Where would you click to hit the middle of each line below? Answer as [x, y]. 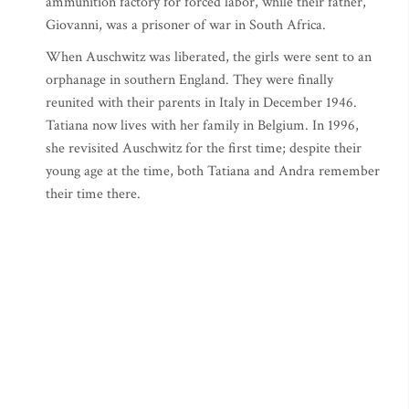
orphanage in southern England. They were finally [189, 80]
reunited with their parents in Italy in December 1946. [201, 103]
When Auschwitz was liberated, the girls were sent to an [209, 57]
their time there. [93, 194]
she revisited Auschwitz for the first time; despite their [204, 148]
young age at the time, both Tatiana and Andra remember [213, 171]
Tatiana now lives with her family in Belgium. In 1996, [202, 126]
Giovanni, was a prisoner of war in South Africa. [186, 25]
